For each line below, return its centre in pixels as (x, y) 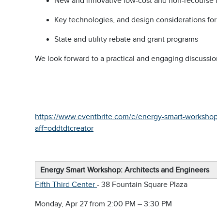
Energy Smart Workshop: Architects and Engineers (126, 170)
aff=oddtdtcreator (64, 128)
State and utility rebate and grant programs (126, 39)
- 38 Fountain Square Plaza (142, 185)
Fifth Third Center (66, 185)
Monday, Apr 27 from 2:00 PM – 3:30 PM (104, 204)
